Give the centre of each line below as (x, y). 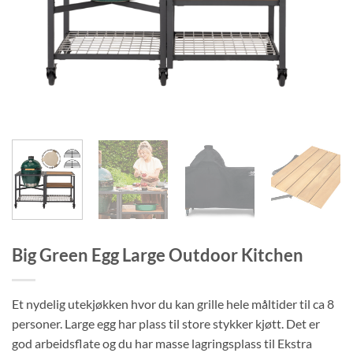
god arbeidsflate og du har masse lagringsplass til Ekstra (162, 344)
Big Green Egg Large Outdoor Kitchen (158, 255)
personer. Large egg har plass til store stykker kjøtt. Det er (166, 324)
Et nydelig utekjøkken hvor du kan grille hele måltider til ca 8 (173, 304)
